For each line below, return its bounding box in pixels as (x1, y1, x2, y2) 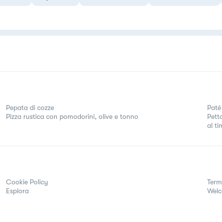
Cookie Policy (6, 177, 48, 186)
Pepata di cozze (6, 103, 54, 111)
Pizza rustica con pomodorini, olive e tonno (6, 112, 138, 120)
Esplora (6, 186, 29, 195)
